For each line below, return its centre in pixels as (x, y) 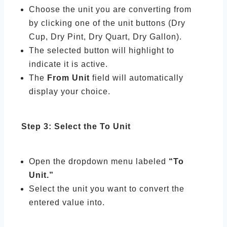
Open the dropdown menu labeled (99, 161)
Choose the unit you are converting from (110, 9)
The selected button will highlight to (102, 50)
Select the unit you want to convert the (107, 189)
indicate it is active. (68, 64)
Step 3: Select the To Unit (76, 126)
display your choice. (70, 91)
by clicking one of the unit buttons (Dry (107, 23)
